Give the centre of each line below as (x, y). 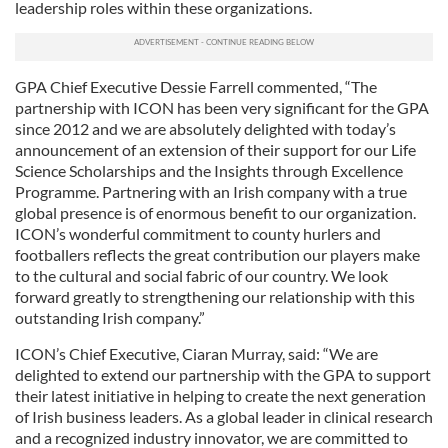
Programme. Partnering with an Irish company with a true (211, 191)
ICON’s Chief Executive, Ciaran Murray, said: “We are (196, 353)
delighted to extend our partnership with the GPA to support (223, 374)
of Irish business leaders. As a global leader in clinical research (224, 416)
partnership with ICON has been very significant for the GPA (222, 107)
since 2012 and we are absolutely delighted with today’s (205, 128)
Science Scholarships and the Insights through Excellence (209, 170)
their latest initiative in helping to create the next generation (220, 395)
